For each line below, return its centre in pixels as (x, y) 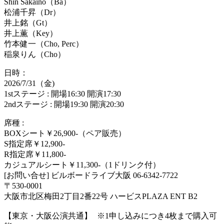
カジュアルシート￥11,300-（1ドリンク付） (82, 165)
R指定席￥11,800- (35, 154)
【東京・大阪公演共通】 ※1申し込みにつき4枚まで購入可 (110, 216)
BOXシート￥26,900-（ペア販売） (65, 133)
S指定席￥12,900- (34, 144)
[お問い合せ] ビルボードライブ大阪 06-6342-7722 (91, 175)
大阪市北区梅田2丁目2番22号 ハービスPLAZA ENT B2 (101, 196)
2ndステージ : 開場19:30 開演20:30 (64, 104)
